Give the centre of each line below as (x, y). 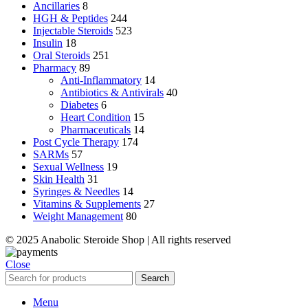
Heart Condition (96, 118)
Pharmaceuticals (96, 130)
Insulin (48, 43)
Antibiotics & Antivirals (112, 93)
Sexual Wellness (68, 167)
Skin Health (59, 179)
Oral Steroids (62, 56)
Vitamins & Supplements (87, 204)
